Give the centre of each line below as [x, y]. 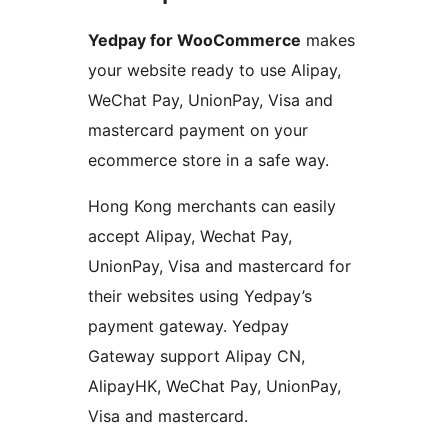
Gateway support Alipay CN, [196, 356]
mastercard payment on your [198, 130]
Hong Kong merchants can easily [212, 206]
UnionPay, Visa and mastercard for [219, 266]
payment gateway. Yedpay [188, 326]
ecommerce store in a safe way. [208, 160]
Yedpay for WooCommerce [194, 40]
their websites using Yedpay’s [200, 296]
